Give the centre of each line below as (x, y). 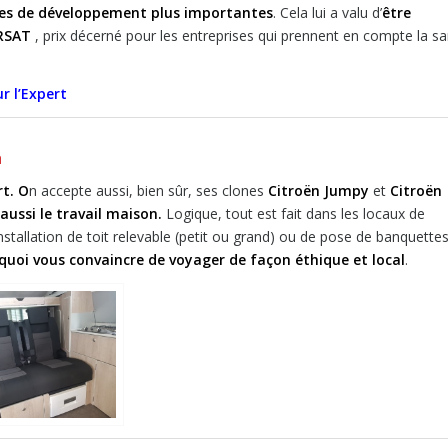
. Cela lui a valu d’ (327, 12)
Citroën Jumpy (318, 190)
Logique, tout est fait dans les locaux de (293, 213)
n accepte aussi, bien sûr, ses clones (148, 190)
